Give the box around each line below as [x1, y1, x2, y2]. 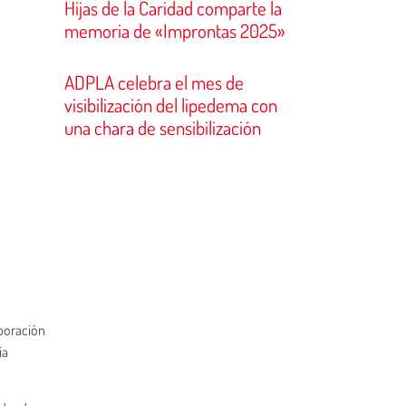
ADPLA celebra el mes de [64, 70, 244, 94]
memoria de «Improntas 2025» [64, 18, 285, 43]
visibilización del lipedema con [64, 92, 277, 117]
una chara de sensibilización [64, 115, 261, 140]
